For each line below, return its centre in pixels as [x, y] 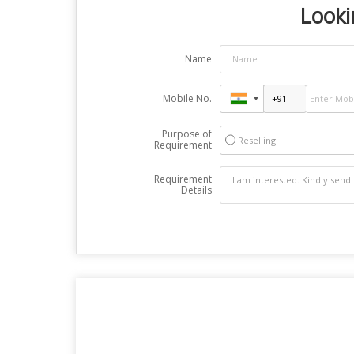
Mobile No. [187, 98]
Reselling [256, 140]
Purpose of [186, 134]
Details [196, 190]
